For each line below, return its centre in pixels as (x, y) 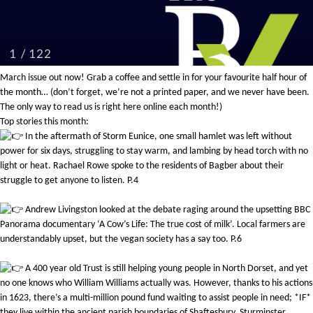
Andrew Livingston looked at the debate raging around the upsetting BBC (167, 210)
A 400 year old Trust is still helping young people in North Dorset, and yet (166, 269)
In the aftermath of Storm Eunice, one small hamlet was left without (158, 137)
